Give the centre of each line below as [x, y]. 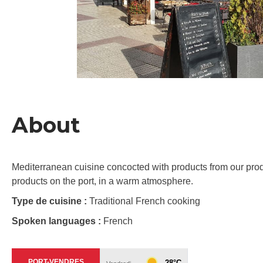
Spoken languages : [58, 221]
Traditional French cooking [145, 201]
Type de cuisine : [50, 201]
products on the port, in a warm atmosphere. [102, 181]
